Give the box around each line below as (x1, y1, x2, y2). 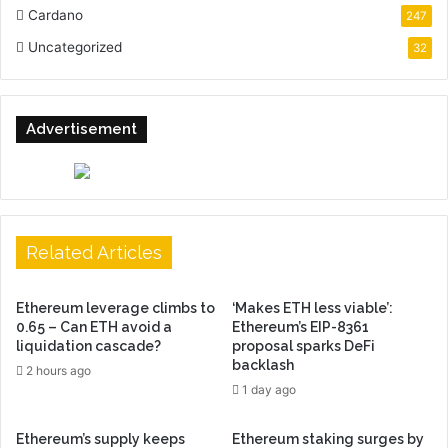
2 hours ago (26, 363, 91, 379)
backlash (232, 357, 297, 374)
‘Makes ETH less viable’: (232, 300, 393, 317)
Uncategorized (28, 39, 122, 56)
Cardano (28, 7, 83, 24)
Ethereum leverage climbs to (16, 300, 215, 317)
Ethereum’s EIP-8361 (232, 319, 369, 336)
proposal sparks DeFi (232, 338, 375, 355)
